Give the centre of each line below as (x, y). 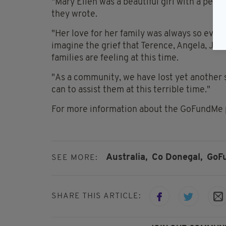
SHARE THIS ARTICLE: (96, 196)
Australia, (127, 158)
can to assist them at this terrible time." (131, 90)
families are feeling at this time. (115, 59)
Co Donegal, (177, 158)
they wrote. (74, 15)
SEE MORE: (75, 158)
